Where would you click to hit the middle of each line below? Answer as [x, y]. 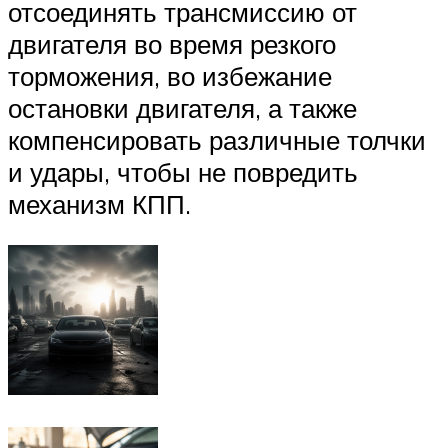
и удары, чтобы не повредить [183, 171]
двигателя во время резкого [172, 43]
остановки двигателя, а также [182, 107]
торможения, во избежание [170, 75]
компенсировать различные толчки [217, 139]
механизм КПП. [99, 203]
